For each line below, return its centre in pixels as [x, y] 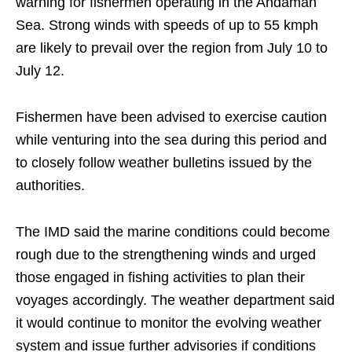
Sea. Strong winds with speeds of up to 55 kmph [167, 25]
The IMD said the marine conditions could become [173, 232]
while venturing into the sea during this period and [171, 140]
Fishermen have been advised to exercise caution [171, 117]
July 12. [40, 71]
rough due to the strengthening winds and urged [166, 255]
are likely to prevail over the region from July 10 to [172, 48]
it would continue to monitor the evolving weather [169, 323]
